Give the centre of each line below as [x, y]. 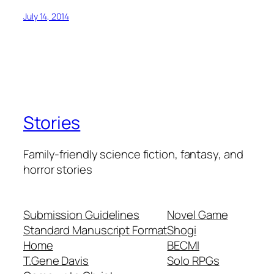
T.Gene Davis [56, 260]
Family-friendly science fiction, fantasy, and [133, 154]
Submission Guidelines [81, 214]
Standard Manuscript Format [95, 230]
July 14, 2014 [46, 16]
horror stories [58, 170]
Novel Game [198, 214]
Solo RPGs [193, 260]
